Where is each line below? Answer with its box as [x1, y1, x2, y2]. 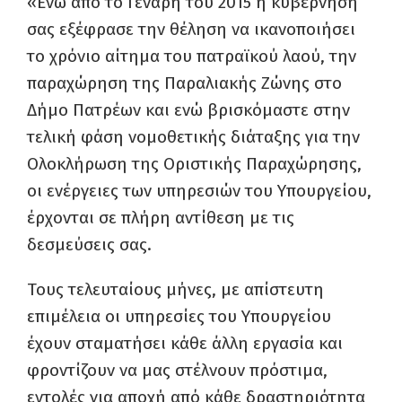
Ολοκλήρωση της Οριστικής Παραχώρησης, [27, 153, 362, 174]
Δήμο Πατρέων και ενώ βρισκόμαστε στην [27, 100, 350, 120]
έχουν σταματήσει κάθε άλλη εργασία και [27, 333, 343, 354]
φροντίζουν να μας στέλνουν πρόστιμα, [27, 360, 328, 380]
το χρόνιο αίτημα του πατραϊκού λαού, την [27, 46, 356, 66]
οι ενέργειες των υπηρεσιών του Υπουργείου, [27, 180, 371, 201]
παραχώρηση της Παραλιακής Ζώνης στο [27, 73, 342, 93]
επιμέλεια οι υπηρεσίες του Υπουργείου [27, 306, 331, 327]
